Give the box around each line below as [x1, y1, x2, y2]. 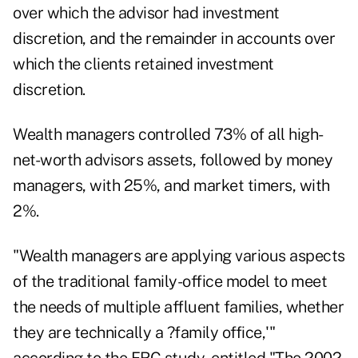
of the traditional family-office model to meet [13, 272, 327, 292]
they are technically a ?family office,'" [13, 323, 275, 343]
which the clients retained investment [13, 54, 274, 74]
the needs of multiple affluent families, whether [13, 297, 344, 317]
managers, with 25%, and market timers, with [13, 176, 330, 196]
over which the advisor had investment [13, 3, 280, 23]
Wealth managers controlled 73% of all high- [13, 125, 324, 145]
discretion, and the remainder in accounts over [13, 29, 335, 49]
